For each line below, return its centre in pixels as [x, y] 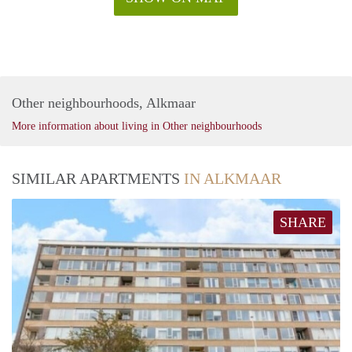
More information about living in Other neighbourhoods [137, 126]
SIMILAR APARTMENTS [98, 178]
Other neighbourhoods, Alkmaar [104, 103]
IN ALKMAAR [233, 178]
